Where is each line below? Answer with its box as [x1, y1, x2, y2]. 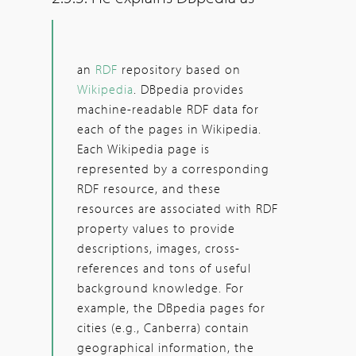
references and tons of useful [77, 259, 251, 276]
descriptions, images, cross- [77, 239, 240, 256]
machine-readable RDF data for [77, 100, 259, 117]
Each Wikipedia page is [77, 140, 210, 157]
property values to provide [77, 219, 235, 236]
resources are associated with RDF [77, 199, 278, 216]
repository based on [118, 60, 241, 77]
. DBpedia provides [133, 80, 244, 97]
